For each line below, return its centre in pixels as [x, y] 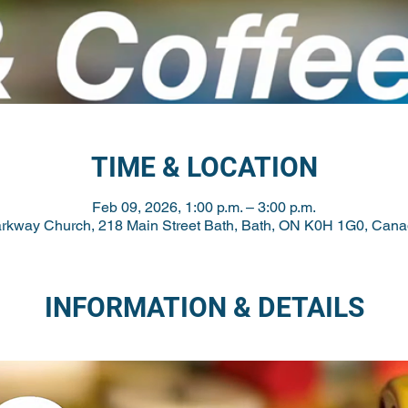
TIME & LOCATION [204, 167]
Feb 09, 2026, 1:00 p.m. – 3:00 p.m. [204, 207]
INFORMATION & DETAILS [204, 307]
